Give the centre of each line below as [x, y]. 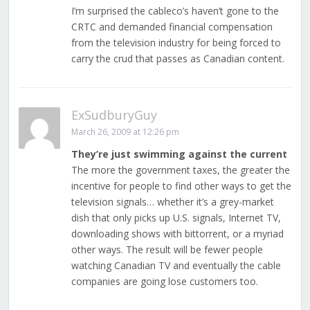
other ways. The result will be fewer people [167, 250]
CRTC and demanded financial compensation [172, 27]
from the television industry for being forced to [176, 43]
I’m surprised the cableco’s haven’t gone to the [175, 11]
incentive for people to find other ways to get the [181, 186]
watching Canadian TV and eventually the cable [176, 266]
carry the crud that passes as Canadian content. [177, 59]
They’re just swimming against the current [179, 154]
